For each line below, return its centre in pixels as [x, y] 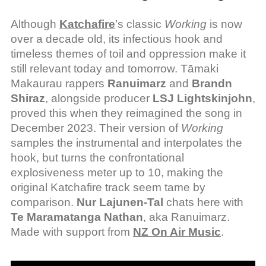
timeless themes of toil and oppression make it [128, 54]
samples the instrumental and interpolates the [126, 143]
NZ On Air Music [177, 232]
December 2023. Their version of [96, 128]
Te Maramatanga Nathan [77, 217]
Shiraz [28, 98]
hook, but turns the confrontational [97, 158]
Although [35, 24]
